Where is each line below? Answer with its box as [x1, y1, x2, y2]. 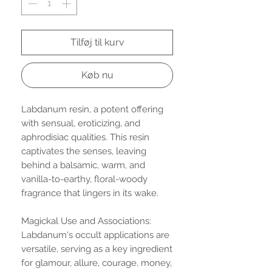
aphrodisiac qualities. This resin [21, 131, 149, 143]
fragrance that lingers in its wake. [21, 187, 158, 199]
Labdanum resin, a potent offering [21, 103, 163, 115]
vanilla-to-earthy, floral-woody [21, 173, 148, 185]
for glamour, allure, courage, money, [21, 257, 172, 268]
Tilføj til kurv [70, 36, 124, 48]
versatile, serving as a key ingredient [21, 243, 172, 254]
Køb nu [81, 69, 114, 81]
